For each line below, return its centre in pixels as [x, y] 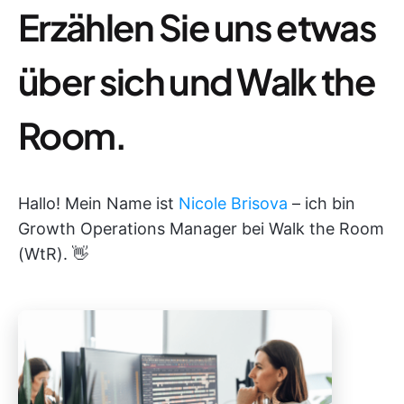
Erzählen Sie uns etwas [197, 27]
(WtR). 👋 [53, 254]
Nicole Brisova [233, 203]
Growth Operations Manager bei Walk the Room [201, 229]
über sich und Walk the [197, 81]
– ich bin [321, 203]
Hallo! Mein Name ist [98, 203]
